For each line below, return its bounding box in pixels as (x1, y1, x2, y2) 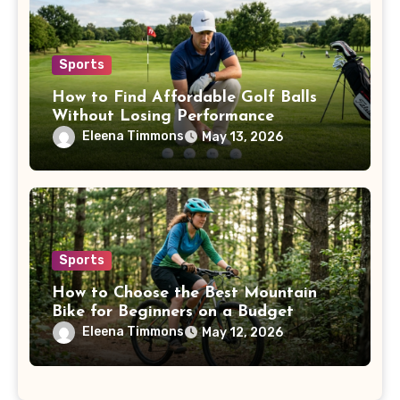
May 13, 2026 (201, 129, 283, 145)
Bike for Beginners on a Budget (51, 304, 294, 321)
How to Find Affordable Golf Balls (51, 88, 317, 106)
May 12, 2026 (201, 325, 283, 341)
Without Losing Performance (51, 107, 274, 125)
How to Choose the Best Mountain (51, 285, 317, 303)
